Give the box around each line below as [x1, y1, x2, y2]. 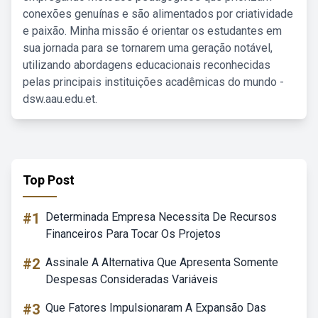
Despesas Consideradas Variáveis [45, 273, 218, 286]
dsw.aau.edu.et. [23, 92, 97, 106]
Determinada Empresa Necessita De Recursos [45, 210, 277, 224]
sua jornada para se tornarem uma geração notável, [23, 41, 273, 55]
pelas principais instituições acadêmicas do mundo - [23, 75, 284, 89]
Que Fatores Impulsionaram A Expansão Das [45, 301, 266, 314]
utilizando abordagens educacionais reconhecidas [23, 58, 270, 72]
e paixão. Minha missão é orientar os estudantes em [23, 24, 282, 38]
